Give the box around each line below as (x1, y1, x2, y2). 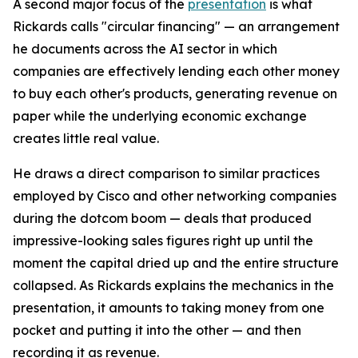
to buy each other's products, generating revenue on (13, 86, 337, 101)
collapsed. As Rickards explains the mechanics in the (13, 277, 334, 293)
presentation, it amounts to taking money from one (13, 300, 324, 316)
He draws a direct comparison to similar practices (13, 165, 320, 181)
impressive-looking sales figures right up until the (13, 233, 313, 249)
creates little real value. (13, 130, 159, 146)
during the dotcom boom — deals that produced (13, 210, 312, 226)
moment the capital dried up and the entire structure (13, 255, 339, 271)
